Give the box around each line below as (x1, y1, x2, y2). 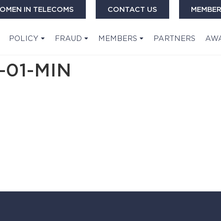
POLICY (9, 35, 39, 43)
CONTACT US (107, 5, 157, 13)
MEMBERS (98, 35, 138, 43)
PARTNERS (153, 35, 196, 43)
